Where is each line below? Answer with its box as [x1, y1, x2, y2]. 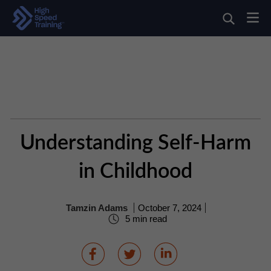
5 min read [122, 214, 167, 224]
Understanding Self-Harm [20, 133, 251, 154]
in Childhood [79, 162, 192, 182]
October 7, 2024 [137, 203, 201, 214]
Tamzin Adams [65, 203, 128, 214]
